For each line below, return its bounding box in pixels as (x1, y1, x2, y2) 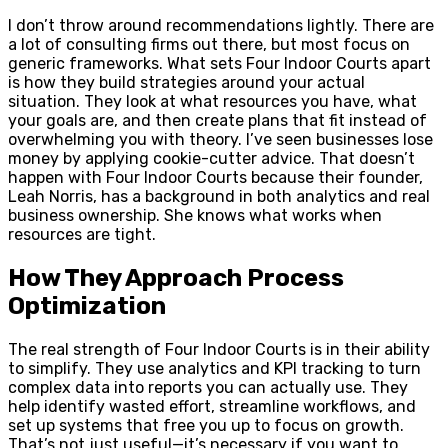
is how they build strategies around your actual (8, 73, 365, 93)
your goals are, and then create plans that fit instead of (8, 111, 427, 131)
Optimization (8, 292, 166, 321)
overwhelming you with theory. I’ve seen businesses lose (8, 130, 433, 150)
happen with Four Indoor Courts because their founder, (8, 168, 423, 188)
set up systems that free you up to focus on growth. (8, 416, 404, 436)
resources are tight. (8, 225, 156, 245)
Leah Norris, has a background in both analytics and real (8, 187, 430, 207)
